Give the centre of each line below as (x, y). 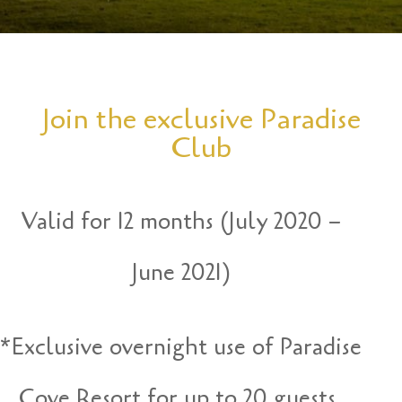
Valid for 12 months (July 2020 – (181, 222)
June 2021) (181, 273)
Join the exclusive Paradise (201, 119)
